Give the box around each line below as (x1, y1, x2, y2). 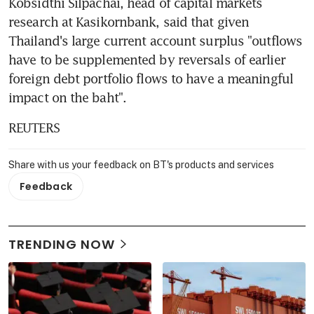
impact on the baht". (8, 89, 127, 105)
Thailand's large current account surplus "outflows (8, 32, 303, 48)
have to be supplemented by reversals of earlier (8, 51, 285, 67)
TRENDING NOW (8, 235, 115, 253)
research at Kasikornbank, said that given (8, 13, 250, 29)
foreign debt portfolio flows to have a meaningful (8, 70, 293, 86)
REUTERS (8, 119, 60, 135)
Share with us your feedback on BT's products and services (8, 158, 274, 170)
